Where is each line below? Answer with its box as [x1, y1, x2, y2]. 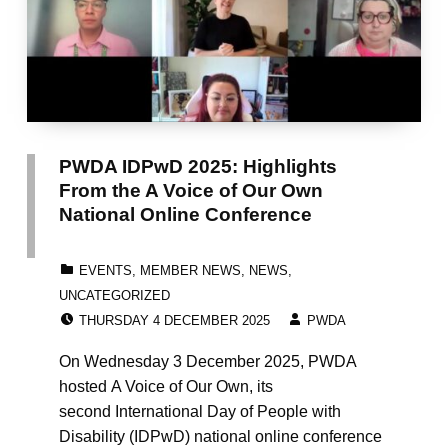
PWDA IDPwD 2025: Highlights [58, 154, 337, 177]
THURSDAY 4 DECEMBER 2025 [78, 312, 270, 328]
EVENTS [78, 262, 132, 278]
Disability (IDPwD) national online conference [58, 427, 382, 445]
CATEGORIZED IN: [78, 251, 96, 267]
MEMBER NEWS [139, 262, 241, 278]
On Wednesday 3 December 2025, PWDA [58, 352, 356, 370]
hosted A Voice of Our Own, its [58, 377, 273, 395]
